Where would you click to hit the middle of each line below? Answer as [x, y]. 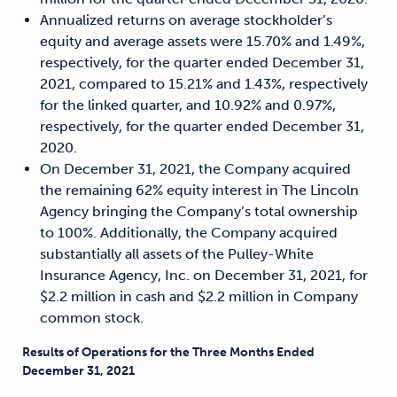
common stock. [92, 318]
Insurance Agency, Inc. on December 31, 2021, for [204, 275]
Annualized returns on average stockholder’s [186, 20]
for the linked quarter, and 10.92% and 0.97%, [188, 105]
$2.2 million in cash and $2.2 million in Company [199, 296]
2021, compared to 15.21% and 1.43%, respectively [204, 84]
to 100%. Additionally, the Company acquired [189, 233]
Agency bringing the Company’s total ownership [199, 211]
